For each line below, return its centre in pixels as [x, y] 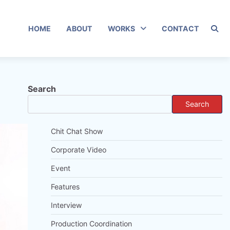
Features [65, 187]
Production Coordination [91, 224]
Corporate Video [78, 150]
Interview [66, 205]
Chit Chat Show [77, 131]
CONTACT [180, 28]
